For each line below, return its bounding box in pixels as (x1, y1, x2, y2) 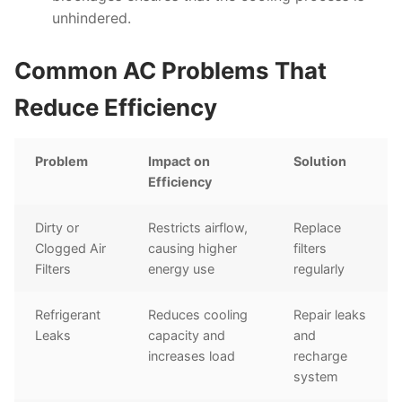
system (293, 369, 339, 385)
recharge (293, 348, 348, 364)
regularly (293, 261, 345, 277)
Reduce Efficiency (14, 93, 217, 122)
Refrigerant (35, 307, 101, 323)
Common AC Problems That (14, 57, 327, 85)
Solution (293, 153, 347, 170)
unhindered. (51, 8, 131, 27)
